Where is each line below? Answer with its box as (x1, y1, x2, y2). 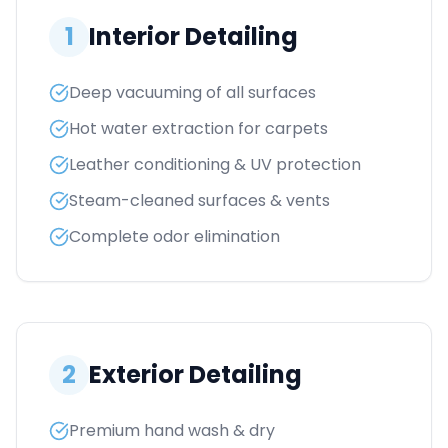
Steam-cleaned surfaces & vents (69, 189, 330, 212)
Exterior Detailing (89, 358, 302, 391)
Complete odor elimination (69, 225, 280, 248)
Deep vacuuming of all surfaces (69, 81, 316, 104)
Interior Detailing (89, 20, 298, 53)
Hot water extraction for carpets (69, 117, 328, 140)
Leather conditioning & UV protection (69, 153, 361, 176)
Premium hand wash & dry (69, 419, 275, 442)
